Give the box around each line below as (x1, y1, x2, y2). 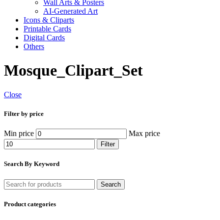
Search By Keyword (4, 160, 59, 168)
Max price (129, 129, 160, 138)
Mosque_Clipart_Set (4, 61, 143, 80)
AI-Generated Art (43, 7, 98, 15)
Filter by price (4, 110, 44, 118)
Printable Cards (24, 25, 71, 33)
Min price (4, 129, 34, 138)
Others (24, 42, 44, 51)
